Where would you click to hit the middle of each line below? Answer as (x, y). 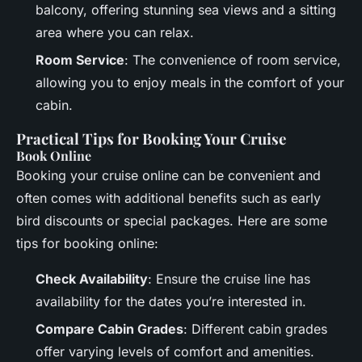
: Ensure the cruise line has (229, 279)
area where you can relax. (115, 32)
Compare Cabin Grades (109, 329)
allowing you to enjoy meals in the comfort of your (190, 83)
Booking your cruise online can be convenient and (168, 176)
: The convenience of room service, (233, 60)
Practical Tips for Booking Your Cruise (151, 139)
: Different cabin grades (255, 329)
